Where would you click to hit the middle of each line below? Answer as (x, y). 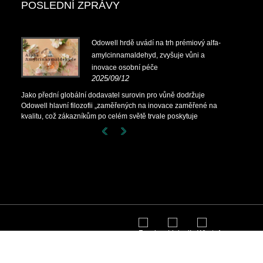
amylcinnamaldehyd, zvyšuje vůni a (148, 55)
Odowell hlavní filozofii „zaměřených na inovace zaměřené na (119, 106)
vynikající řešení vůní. (55, 127)
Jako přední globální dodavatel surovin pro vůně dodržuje (113, 95)
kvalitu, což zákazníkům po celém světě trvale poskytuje (109, 116)
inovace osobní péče (125, 68)
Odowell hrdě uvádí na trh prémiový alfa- (156, 43)
